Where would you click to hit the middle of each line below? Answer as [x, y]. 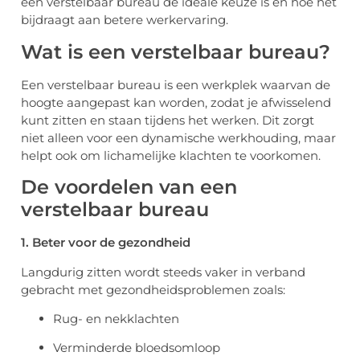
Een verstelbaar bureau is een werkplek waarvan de [176, 84]
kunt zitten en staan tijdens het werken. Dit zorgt [168, 120]
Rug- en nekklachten [116, 318]
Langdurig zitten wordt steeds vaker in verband [163, 272]
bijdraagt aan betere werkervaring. [125, 20]
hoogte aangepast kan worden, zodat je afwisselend [176, 102]
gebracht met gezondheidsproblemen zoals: [153, 289]
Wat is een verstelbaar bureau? [176, 51]
